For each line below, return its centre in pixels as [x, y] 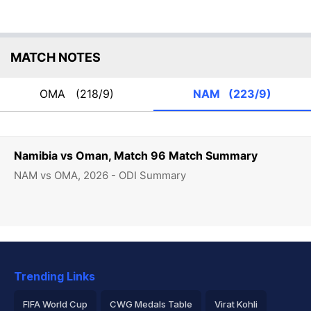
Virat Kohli [236, 304]
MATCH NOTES [56, 57]
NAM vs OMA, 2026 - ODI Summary [100, 175]
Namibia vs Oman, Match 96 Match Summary [136, 155]
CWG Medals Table [151, 304]
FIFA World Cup [55, 304]
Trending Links [54, 276]
